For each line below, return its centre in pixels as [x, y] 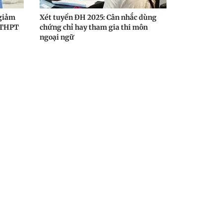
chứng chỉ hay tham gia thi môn [94, 27]
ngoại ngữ [57, 37]
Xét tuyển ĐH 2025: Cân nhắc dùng [98, 17]
